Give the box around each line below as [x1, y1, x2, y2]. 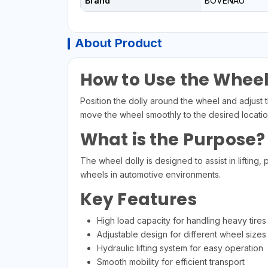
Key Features [80, 188, 197, 212]
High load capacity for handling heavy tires [96, 215, 266, 226]
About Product [74, 36, 162, 51]
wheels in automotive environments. [80, 169, 221, 180]
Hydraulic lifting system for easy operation [96, 243, 263, 254]
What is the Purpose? [80, 128, 266, 152]
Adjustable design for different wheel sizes [96, 229, 266, 240]
